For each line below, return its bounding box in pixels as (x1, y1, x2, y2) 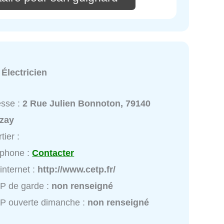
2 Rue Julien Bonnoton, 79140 (22, 98, 151, 108)
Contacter (32, 147, 74, 158)
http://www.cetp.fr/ (37, 164, 116, 174)
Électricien (1, 67, 47, 77)
